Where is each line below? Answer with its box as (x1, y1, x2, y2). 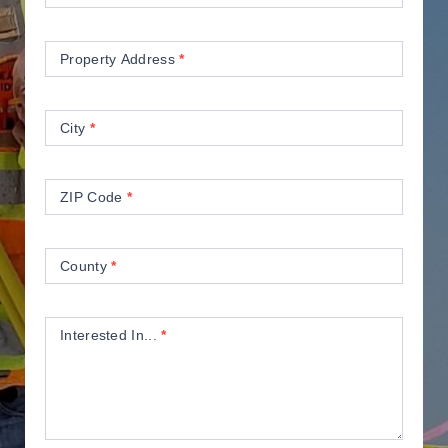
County (60, 258, 112, 274)
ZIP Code (60, 189, 127, 205)
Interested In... (60, 327, 162, 343)
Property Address (60, 51, 180, 67)
